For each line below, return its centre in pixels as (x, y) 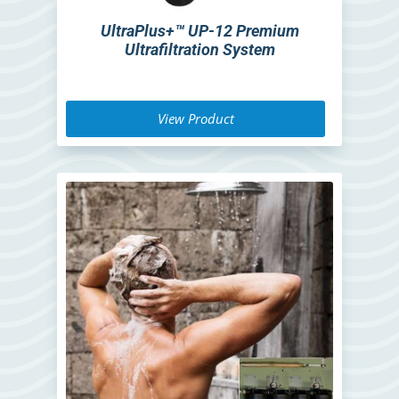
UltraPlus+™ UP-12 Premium (199, 31)
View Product (195, 119)
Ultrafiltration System (199, 50)
